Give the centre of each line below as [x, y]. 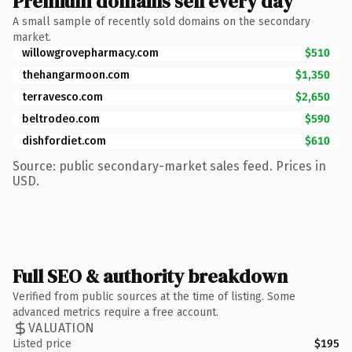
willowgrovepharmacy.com [90, 53]
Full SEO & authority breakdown [150, 276]
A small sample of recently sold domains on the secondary [161, 21]
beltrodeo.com [61, 119]
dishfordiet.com [64, 141]
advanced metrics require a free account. [115, 312]
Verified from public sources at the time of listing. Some [154, 296]
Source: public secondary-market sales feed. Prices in [169, 166]
